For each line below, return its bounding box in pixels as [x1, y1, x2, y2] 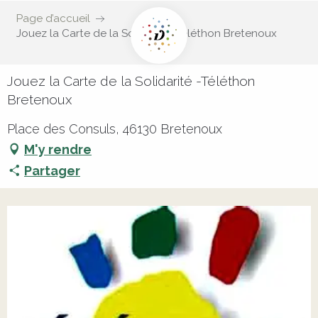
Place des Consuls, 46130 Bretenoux [7, 121, 222, 136]
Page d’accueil [16, 12, 90, 25]
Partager [24, 163, 80, 178]
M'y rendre [24, 141, 92, 157]
